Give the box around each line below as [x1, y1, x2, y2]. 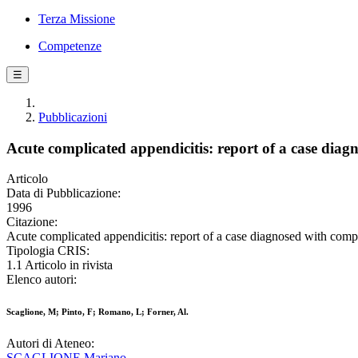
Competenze [38, 39, 101, 53]
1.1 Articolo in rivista [6, 258, 113, 272]
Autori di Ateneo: [6, 336, 94, 351]
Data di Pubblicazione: [6, 186, 121, 201]
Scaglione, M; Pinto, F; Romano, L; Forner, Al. [6, 307, 189, 317]
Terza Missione [38, 12, 115, 26]
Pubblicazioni [38, 110, 107, 124]
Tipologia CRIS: [6, 244, 89, 258]
